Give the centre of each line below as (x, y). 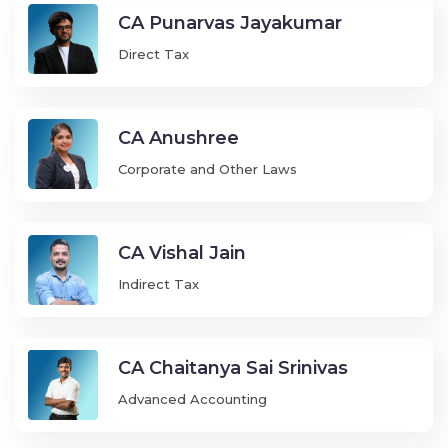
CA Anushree (178, 137)
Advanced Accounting (192, 399)
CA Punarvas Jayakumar (229, 22)
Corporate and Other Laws (207, 168)
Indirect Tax (158, 284)
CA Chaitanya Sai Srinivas (232, 368)
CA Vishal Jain (181, 253)
